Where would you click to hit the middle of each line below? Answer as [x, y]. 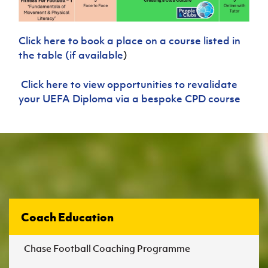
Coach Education [67, 217]
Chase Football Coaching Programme [107, 248]
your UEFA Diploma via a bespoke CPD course [130, 98]
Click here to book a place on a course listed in [130, 40]
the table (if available [71, 55]
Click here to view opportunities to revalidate [130, 84]
